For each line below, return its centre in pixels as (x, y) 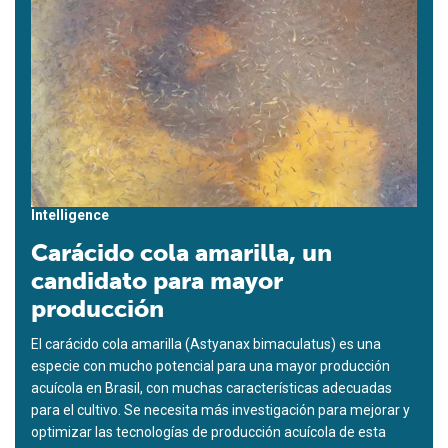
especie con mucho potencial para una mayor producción (210, 365)
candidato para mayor (157, 280)
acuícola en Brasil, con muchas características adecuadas (211, 387)
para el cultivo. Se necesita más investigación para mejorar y (220, 409)
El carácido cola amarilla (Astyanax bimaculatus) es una (206, 343)
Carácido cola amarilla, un (181, 252)
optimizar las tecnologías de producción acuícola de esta (208, 431)
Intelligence (70, 214)
